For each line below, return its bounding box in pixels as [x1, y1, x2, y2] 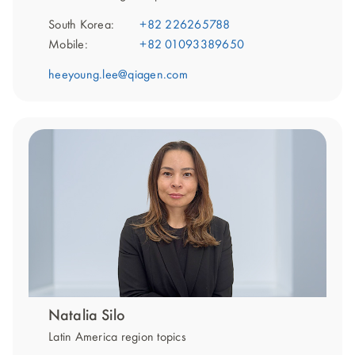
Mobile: [48, 39, 88, 52]
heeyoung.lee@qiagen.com [48, 69, 188, 82]
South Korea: [48, 19, 114, 32]
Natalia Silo [48, 308, 125, 325]
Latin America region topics [48, 331, 186, 345]
